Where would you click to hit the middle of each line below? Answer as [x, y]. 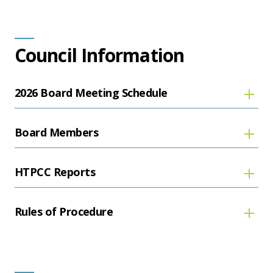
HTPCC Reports [55, 172]
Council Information [99, 55]
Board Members [56, 133]
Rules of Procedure [64, 212]
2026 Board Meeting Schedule [91, 93]
